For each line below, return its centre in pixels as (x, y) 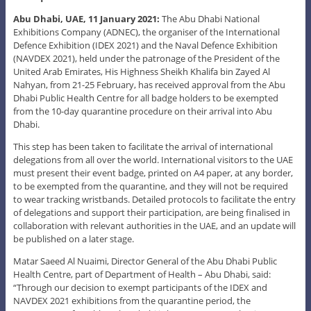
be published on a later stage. (73, 238)
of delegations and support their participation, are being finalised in (151, 212)
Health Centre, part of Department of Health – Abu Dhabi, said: (142, 274)
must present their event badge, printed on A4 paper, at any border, (153, 173)
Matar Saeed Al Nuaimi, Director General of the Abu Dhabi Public (145, 261)
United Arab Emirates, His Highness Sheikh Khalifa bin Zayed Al (141, 71)
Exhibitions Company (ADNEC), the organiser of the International (146, 32)
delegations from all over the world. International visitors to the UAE (153, 159)
